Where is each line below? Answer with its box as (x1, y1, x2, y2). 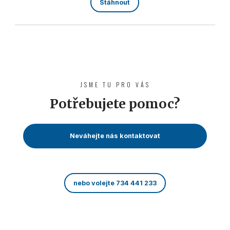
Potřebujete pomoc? (50, 95, 180, 112)
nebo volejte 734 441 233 (73, 179, 157, 187)
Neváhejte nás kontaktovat (70, 132, 160, 140)
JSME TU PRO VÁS (80, 80, 150, 89)
